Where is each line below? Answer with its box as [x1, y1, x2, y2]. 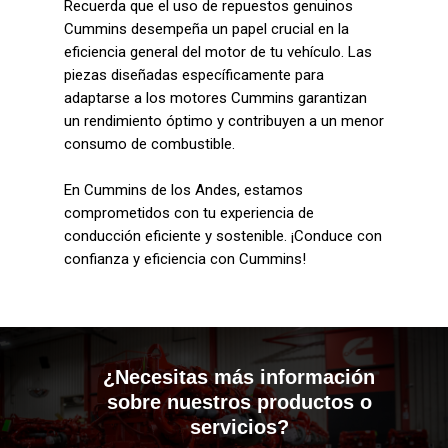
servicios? [189, 416, 289, 439]
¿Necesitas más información [103, 366, 375, 389]
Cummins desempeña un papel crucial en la [64, 20, 349, 38]
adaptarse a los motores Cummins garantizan [64, 89, 367, 107]
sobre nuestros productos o [106, 391, 372, 414]
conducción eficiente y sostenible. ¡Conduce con [64, 226, 382, 245]
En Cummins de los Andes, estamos [64, 180, 303, 199]
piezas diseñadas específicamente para [64, 66, 324, 84]
